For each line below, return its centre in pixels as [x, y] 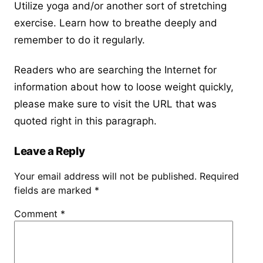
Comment [37, 214]
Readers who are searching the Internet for [115, 70]
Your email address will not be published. [105, 176]
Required [219, 176]
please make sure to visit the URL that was [115, 104]
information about [58, 87]
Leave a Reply [50, 151]
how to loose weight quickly [166, 87]
